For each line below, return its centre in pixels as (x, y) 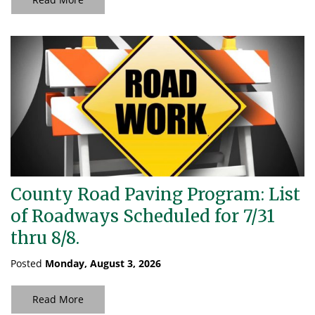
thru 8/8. (45, 238)
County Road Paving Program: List (155, 194)
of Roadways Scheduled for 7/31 (143, 216)
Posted (28, 263)
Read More (58, 299)
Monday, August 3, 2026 (103, 263)
